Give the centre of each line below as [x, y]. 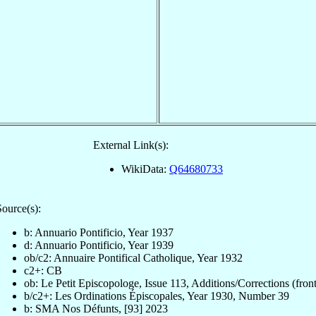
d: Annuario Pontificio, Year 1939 [99, 245]
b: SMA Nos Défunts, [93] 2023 [96, 308]
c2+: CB [43, 270]
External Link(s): [131, 145]
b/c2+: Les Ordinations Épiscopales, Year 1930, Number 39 [157, 296]
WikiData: [145, 169]
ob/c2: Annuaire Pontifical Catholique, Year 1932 [133, 257]
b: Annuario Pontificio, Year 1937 [99, 232]
